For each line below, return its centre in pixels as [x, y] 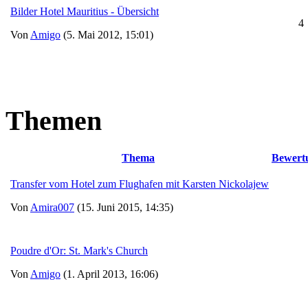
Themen [54, 120]
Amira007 [52, 207]
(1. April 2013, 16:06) [109, 274]
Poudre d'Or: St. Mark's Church [79, 250]
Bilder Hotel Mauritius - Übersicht [85, 12]
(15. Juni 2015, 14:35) [124, 207]
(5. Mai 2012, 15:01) [107, 35]
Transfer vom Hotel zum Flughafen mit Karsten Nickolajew [140, 184]
